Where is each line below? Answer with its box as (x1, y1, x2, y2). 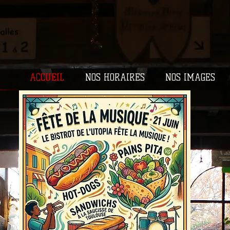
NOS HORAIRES (85, 72, 145, 83)
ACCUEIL (29, 72, 64, 83)
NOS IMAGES (165, 72, 215, 83)
